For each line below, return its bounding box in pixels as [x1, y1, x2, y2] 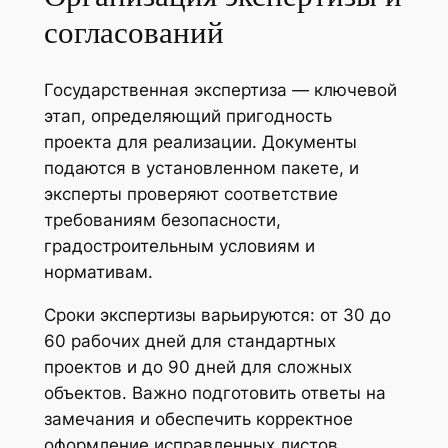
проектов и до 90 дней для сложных [43, 357, 352, 378]
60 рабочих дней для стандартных [43, 331, 336, 352]
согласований [43, 11, 224, 54]
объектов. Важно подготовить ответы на [43, 383, 386, 404]
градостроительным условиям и [43, 236, 315, 257]
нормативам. [43, 262, 153, 283]
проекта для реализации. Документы [43, 132, 357, 153]
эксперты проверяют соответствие [43, 184, 338, 205]
